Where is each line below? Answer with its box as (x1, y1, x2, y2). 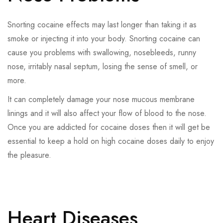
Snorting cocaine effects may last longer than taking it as (7, 19, 197, 31)
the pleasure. (7, 149, 51, 161)
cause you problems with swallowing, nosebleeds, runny (7, 47, 196, 59)
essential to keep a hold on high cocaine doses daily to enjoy (7, 135, 214, 147)
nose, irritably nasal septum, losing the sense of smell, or (7, 61, 198, 73)
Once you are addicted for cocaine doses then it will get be (7, 121, 210, 133)
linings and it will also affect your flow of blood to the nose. (7, 108, 207, 119)
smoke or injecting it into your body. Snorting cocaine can (7, 33, 200, 45)
